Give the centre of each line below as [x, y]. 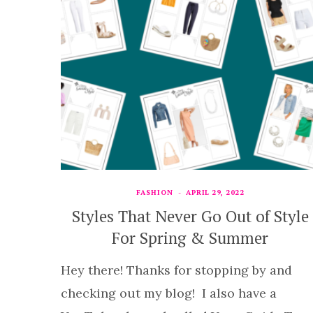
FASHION [155, 192]
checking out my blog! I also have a [169, 293]
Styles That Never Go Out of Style [190, 216]
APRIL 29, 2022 [215, 192]
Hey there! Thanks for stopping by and [176, 270]
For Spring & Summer [190, 238]
